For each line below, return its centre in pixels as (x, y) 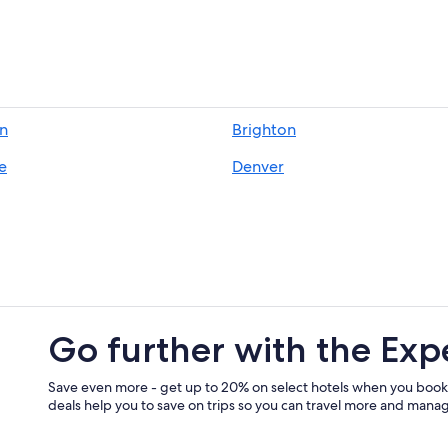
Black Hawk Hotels (287, 51)
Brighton (264, 130)
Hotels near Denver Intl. (303, 21)
